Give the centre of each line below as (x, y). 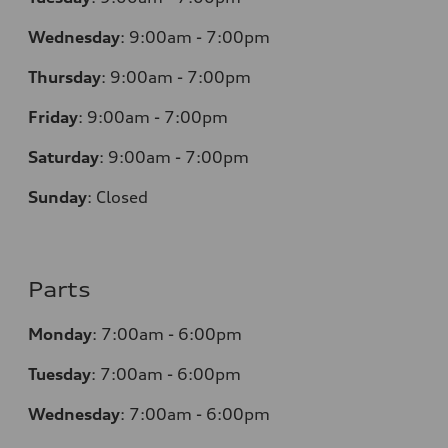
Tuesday (59, 373)
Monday (60, 333)
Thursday (64, 76)
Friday (53, 116)
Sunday (57, 196)
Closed (122, 196)
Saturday (63, 156)
